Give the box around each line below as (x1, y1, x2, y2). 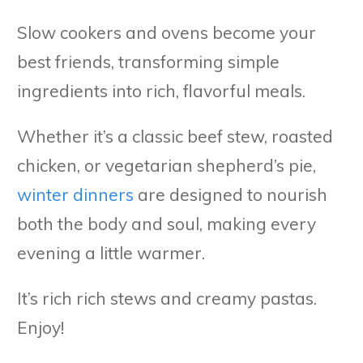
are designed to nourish (134, 183, 327, 205)
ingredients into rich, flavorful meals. (17, 79, 305, 101)
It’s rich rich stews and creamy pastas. (17, 287, 317, 309)
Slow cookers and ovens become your (17, 21, 316, 43)
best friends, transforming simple (17, 50, 280, 72)
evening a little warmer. (17, 241, 205, 263)
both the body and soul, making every (17, 212, 316, 234)
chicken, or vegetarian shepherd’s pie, (17, 154, 316, 176)
